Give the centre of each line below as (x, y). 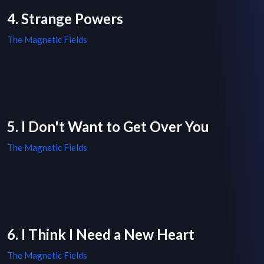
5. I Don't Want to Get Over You (108, 127)
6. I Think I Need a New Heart (101, 235)
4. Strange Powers (65, 19)
